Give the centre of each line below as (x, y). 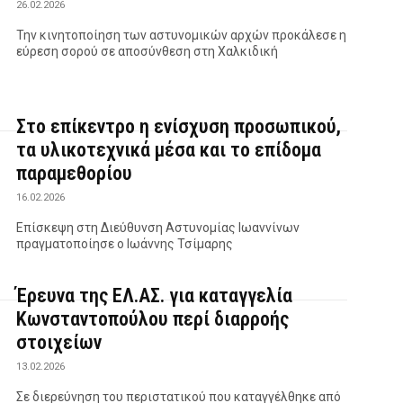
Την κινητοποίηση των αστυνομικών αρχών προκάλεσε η (182, 36)
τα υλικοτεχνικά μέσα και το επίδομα (169, 149)
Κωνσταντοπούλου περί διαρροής (153, 318)
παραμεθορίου (75, 173)
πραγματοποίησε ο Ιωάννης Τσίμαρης (125, 243)
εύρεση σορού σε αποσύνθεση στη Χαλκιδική (148, 52)
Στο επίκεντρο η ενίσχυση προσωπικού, (179, 126)
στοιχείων (59, 342)
